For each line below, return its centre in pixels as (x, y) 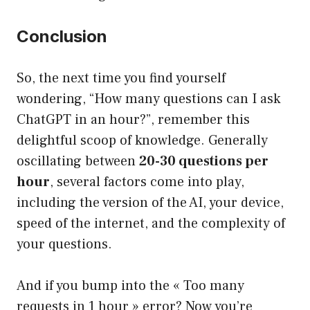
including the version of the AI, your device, (150, 203)
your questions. (64, 245)
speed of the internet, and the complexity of (151, 224)
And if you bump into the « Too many (130, 286)
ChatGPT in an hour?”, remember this (133, 120)
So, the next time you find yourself (121, 79)
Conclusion (62, 37)
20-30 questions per (204, 162)
